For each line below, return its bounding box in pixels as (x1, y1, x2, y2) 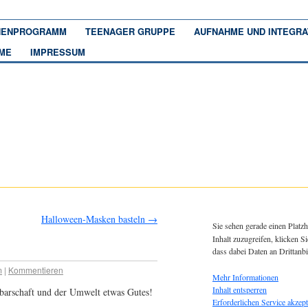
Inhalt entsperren (212, 283, 267, 295)
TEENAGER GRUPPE (85, 25, 175, 38)
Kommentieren (8, 264, 63, 276)
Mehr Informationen (212, 271, 278, 283)
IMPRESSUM (30, 45, 85, 58)
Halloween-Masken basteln (41, 212, 148, 225)
